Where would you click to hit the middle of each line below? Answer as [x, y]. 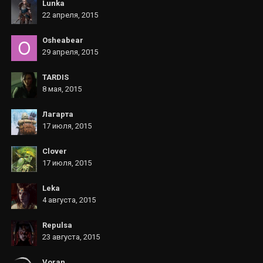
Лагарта [58, 114]
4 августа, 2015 [69, 200]
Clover [55, 151]
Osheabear [63, 40]
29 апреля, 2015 [70, 52]
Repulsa [57, 225]
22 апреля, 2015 [70, 15]
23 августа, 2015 [71, 237]
